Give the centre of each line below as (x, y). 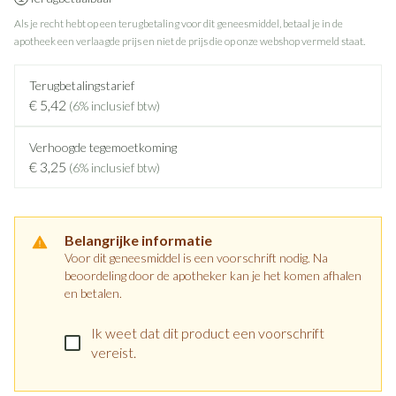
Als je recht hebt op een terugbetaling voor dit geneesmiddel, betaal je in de (179, 23)
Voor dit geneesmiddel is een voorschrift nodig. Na (196, 258)
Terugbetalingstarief (82, 85)
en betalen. (93, 293)
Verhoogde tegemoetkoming (103, 147)
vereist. (114, 352)
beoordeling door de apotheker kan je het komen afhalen (213, 275)
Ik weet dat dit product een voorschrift (208, 333)
